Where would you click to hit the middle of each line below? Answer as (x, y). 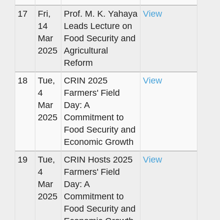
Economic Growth (99, 142)
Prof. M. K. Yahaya (101, 14)
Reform (78, 63)
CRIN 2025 (86, 80)
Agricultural (86, 50)
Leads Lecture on (98, 26)
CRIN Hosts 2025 (98, 159)
